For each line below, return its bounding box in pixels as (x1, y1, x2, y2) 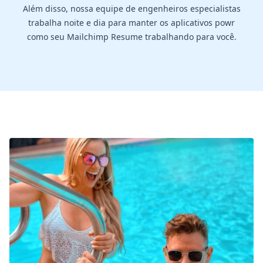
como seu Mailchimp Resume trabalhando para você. (26, 31, 237, 42)
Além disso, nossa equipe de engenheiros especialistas (22, 2, 241, 14)
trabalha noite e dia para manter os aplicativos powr (28, 16, 235, 28)
